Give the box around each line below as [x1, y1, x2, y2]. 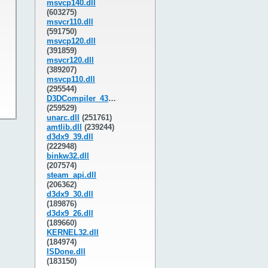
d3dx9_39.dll [47, 132, 93, 141]
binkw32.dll [47, 151, 89, 160]
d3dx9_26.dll [47, 209, 93, 218]
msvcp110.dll [47, 75, 95, 84]
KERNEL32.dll [47, 228, 99, 237]
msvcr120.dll [47, 56, 94, 65]
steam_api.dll [47, 170, 96, 179]
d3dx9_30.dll [47, 190, 93, 199]
